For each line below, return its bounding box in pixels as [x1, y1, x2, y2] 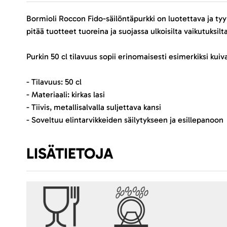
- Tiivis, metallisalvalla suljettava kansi [26, 102, 161, 112]
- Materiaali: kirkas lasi [26, 89, 105, 99]
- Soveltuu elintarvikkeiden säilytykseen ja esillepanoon [26, 115, 223, 125]
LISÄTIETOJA [26, 144, 113, 163]
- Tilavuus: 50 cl [26, 77, 82, 87]
